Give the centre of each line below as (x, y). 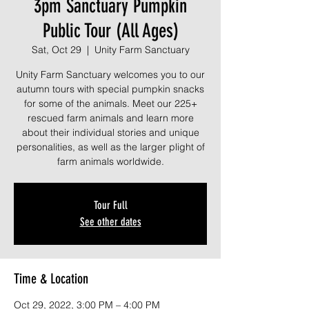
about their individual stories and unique (110, 132)
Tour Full (110, 205)
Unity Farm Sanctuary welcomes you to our (110, 74)
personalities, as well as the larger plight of (110, 147)
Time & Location (51, 279)
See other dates (110, 222)
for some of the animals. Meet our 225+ (110, 103)
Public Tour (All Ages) (110, 31)
